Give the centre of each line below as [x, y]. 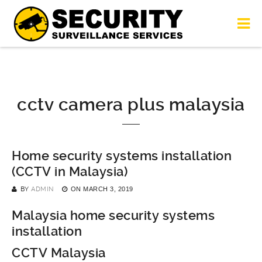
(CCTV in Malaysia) [70, 172]
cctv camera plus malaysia [131, 104]
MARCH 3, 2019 [108, 189]
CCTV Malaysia [59, 253]
